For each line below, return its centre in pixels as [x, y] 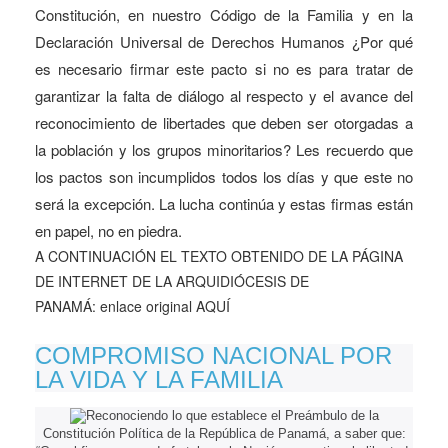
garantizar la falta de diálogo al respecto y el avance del [224, 95]
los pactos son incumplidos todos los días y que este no [224, 176]
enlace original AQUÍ [165, 305]
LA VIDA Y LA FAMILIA [159, 379]
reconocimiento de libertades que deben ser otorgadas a [224, 122]
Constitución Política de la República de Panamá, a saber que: [224, 433]
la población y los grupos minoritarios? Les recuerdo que [224, 149]
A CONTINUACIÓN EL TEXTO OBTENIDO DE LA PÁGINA [219, 255]
